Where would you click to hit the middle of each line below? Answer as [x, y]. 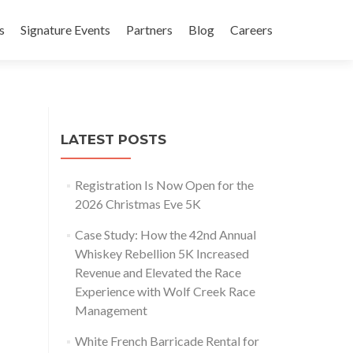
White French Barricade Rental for [167, 341]
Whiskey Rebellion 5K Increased [162, 253]
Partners [149, 30]
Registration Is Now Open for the [164, 185]
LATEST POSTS [113, 139]
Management [111, 310]
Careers [251, 30]
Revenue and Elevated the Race [158, 272]
